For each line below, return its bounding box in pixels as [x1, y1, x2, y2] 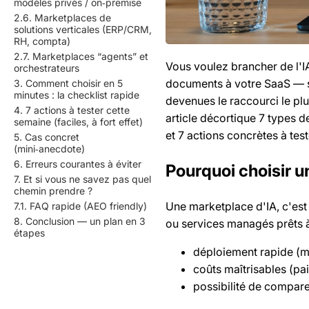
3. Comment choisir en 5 [14, 77, 123, 89]
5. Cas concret [14, 131, 79, 143]
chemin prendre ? [14, 185, 92, 197]
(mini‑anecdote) [14, 143, 85, 154]
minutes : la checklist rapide [14, 89, 139, 101]
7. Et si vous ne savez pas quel [14, 173, 151, 185]
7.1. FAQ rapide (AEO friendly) [14, 200, 147, 212]
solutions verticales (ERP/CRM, [14, 23, 152, 35]
